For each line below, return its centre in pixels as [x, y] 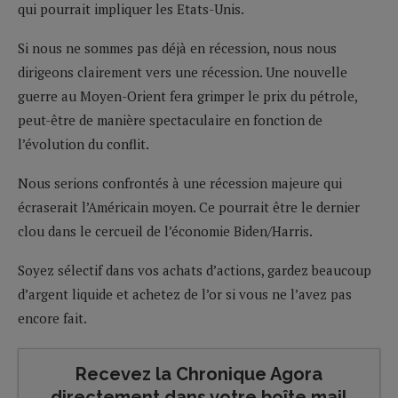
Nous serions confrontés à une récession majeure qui [180, 183]
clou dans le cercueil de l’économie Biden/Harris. [165, 231]
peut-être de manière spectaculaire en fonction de [170, 119]
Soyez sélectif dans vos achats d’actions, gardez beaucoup [195, 270]
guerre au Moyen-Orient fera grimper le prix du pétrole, [187, 96]
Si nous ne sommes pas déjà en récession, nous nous [177, 48]
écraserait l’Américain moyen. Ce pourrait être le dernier [189, 207]
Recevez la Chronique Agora [199, 374]
